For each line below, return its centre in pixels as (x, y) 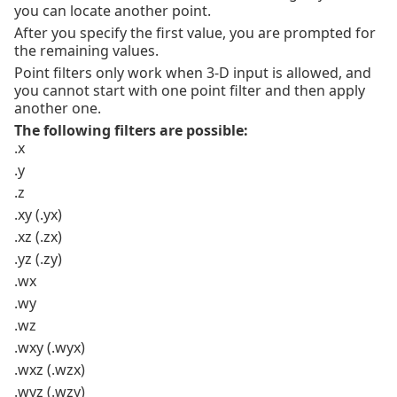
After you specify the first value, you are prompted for (195, 33)
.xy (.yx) (38, 215)
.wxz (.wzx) (50, 370)
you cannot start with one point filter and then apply (190, 91)
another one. (58, 109)
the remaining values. (86, 51)
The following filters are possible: (131, 131)
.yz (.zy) (38, 259)
